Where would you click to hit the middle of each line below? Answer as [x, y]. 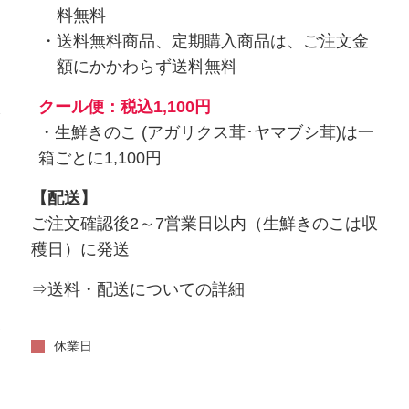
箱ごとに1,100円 [100, 157]
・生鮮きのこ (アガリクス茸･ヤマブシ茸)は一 [206, 132]
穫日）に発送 [80, 249]
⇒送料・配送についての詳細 [138, 289]
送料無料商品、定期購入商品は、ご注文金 [212, 41]
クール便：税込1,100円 [125, 106]
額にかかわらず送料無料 [147, 66]
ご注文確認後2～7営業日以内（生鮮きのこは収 [204, 223]
